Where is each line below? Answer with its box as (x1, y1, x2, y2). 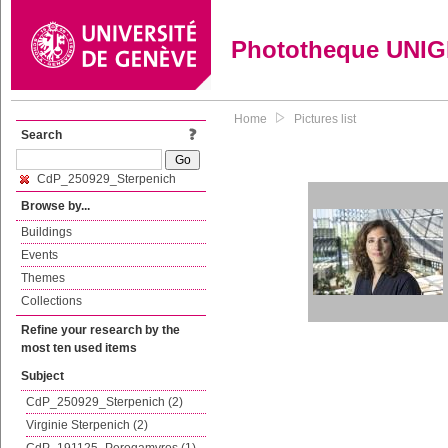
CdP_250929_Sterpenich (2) (26, 395, 183, 409)
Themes (21, 271, 65, 285)
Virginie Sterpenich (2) (26, 418, 148, 432)
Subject (21, 369, 64, 383)
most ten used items (21, 341, 137, 355)
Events (21, 248, 58, 262)
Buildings (21, 225, 72, 239)
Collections (21, 294, 82, 308)
